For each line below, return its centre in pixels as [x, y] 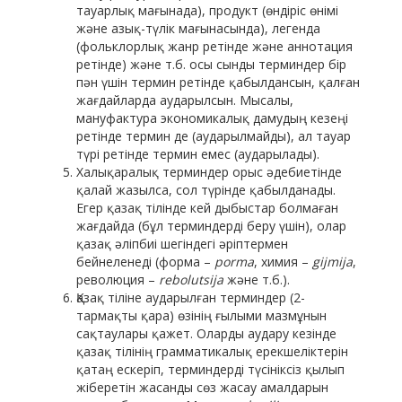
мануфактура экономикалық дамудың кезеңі [212, 118]
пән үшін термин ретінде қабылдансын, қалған [218, 83]
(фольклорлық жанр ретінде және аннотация [214, 47]
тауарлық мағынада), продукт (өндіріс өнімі [207, 11]
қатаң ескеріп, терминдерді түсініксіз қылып [210, 370]
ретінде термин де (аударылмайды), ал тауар [214, 136]
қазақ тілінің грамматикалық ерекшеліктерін [212, 352]
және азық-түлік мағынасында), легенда [198, 29]
